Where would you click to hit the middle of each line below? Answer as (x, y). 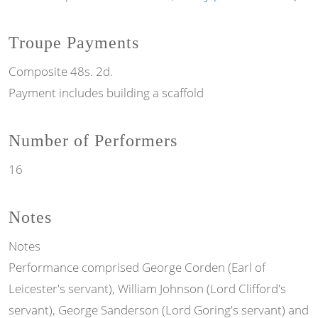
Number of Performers (93, 141)
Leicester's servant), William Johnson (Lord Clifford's (147, 289)
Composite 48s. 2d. (61, 71)
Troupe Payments (74, 42)
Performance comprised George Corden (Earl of (137, 268)
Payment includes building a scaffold (106, 92)
